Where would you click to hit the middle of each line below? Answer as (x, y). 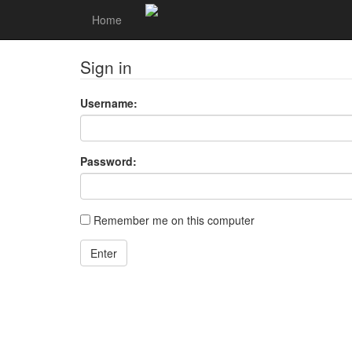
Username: (109, 103)
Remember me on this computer (172, 220)
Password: (108, 161)
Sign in (106, 67)
